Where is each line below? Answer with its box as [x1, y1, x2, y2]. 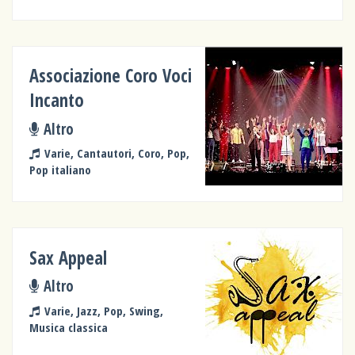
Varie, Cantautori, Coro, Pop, [44, 145, 189, 162]
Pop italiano [29, 162, 92, 178]
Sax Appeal [29, 245, 108, 270]
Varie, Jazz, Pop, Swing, [44, 302, 163, 319]
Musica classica [29, 319, 109, 335]
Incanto [29, 88, 85, 113]
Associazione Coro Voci [29, 63, 193, 89]
